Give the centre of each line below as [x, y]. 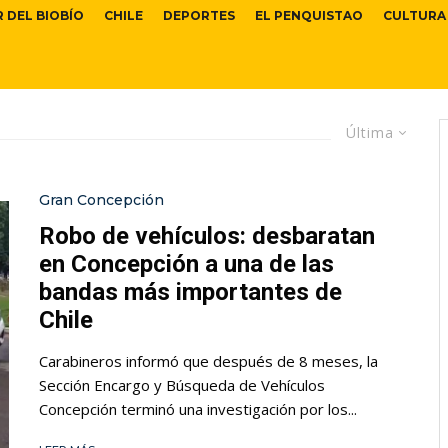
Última [370, 133]
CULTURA [414, 16]
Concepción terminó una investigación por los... [198, 409]
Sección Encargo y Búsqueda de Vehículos [182, 385]
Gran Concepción [101, 200]
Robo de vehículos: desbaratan [207, 236]
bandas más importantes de [190, 292]
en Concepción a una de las [186, 264]
